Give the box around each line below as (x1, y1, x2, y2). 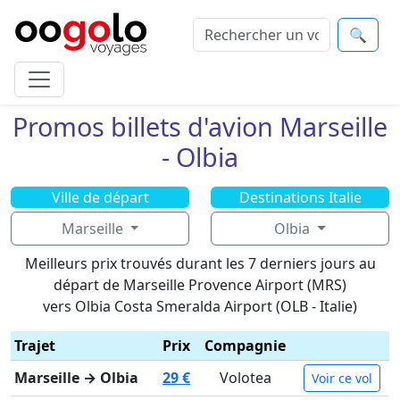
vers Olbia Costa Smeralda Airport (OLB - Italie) (43, 296, 357, 316)
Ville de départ (51, 187, 149, 207)
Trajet (14, 336, 55, 355)
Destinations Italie (238, 187, 362, 207)
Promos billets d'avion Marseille (12, 109, 387, 144)
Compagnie (204, 336, 286, 355)
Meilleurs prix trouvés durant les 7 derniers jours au (24, 254, 376, 273)
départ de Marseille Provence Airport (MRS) (54, 275, 346, 295)
